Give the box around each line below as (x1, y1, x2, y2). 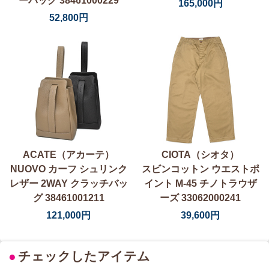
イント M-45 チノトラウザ (144, 178, 257, 189)
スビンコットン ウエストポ (141, 164, 259, 175)
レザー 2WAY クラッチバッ (9, 178, 128, 189)
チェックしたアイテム (18, 249, 151, 264)
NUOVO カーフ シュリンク (10, 164, 127, 175)
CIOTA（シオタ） (162, 150, 240, 160)
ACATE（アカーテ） (23, 150, 115, 160)
